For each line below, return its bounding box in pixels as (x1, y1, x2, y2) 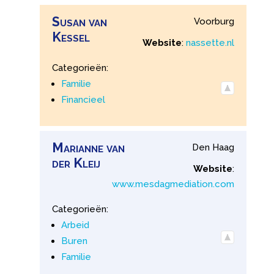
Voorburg (194, 15, 235, 27)
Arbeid (61, 219, 89, 231)
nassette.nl (186, 37, 235, 48)
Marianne (51, 139, 103, 155)
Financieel (61, 94, 105, 105)
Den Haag (192, 141, 235, 153)
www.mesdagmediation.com (112, 178, 235, 190)
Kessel (51, 29, 90, 45)
